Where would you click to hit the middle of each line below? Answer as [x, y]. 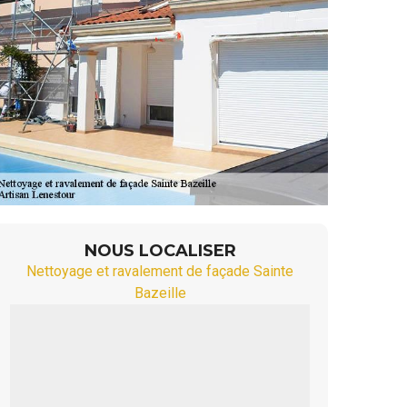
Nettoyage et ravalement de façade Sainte [160, 271]
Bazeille [160, 293]
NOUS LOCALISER [160, 251]
